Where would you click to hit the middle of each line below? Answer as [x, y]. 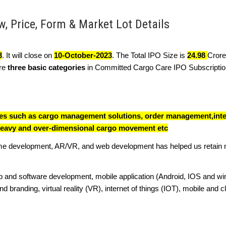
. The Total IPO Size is [150, 55]
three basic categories [46, 67]
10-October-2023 [83, 55]
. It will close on [28, 55]
